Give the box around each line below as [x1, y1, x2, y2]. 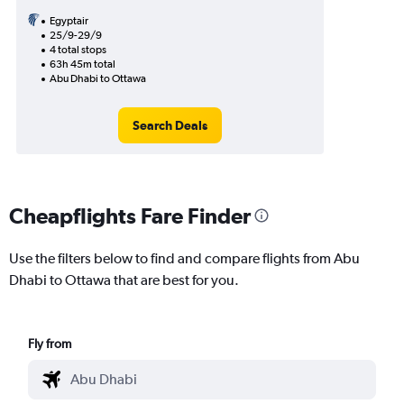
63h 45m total [50, 58, 115, 70]
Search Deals [132, 118, 207, 133]
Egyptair [50, 14, 88, 27]
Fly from [28, 335, 72, 351]
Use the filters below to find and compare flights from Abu [9, 249, 360, 267]
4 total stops [50, 43, 106, 56]
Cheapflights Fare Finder [9, 202, 251, 228]
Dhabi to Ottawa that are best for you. [9, 271, 239, 289]
